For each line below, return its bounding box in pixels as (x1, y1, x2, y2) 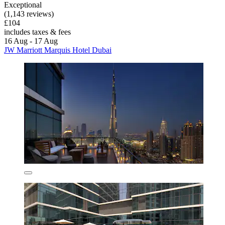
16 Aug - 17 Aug (4, 37, 58, 46)
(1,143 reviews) (4, 10, 54, 19)
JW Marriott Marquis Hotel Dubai (4, 46, 111, 55)
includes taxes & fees (4, 28, 71, 37)
